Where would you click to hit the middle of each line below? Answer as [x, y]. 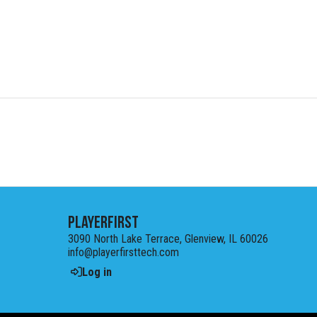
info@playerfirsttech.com [123, 252]
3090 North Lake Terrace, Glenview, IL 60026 [168, 239]
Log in [97, 272]
